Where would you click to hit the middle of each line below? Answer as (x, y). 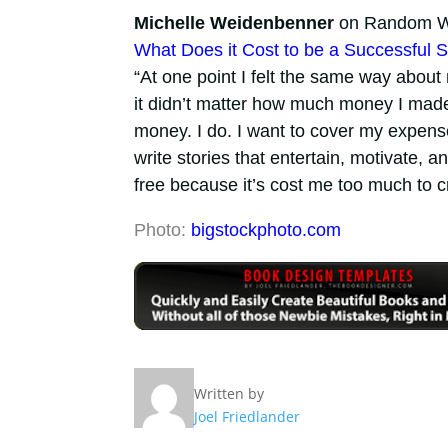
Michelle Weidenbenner (233, 23)
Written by (228, 393)
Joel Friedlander (246, 416)
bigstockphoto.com (265, 230)
